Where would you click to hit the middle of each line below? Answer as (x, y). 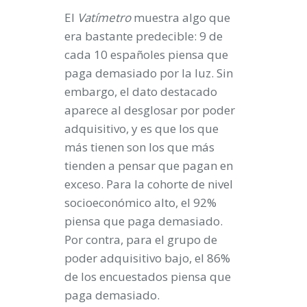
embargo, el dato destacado (141, 91)
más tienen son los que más (139, 147)
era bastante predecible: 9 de (144, 36)
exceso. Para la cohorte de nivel (149, 184)
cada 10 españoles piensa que (146, 54)
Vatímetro (106, 17)
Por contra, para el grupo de (141, 239)
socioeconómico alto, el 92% (140, 202)
